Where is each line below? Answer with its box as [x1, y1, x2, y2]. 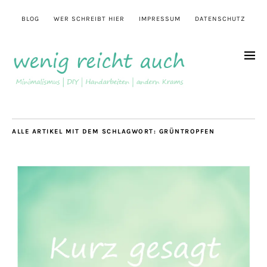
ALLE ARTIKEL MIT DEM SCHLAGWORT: [12, 128, 159, 136]
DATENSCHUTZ [195, 15, 246, 23]
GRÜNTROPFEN [159, 128, 215, 136]
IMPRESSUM [139, 15, 181, 23]
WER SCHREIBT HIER [54, 15, 125, 23]
